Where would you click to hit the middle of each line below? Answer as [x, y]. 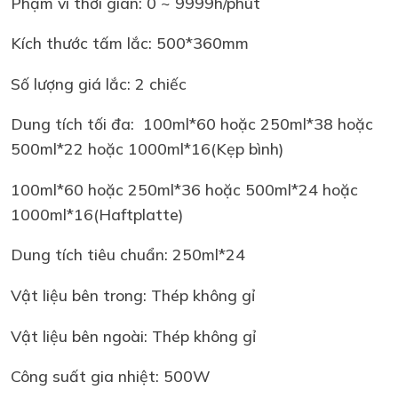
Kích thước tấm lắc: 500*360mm [130, 43]
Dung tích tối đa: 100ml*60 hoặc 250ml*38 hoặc [192, 124]
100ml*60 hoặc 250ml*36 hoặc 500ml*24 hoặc [184, 189]
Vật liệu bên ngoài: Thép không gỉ [133, 335]
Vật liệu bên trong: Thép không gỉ [133, 295]
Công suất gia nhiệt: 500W [111, 376]
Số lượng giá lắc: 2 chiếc [99, 83]
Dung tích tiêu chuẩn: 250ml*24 [128, 255]
